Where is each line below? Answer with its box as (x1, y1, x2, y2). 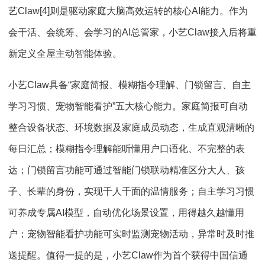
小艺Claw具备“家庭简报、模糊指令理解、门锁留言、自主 (8, 80, 251, 90)
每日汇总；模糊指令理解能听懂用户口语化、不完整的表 (8, 144, 245, 154)
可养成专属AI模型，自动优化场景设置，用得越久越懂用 (8, 208, 244, 218)
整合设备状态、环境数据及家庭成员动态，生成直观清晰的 (8, 122, 254, 132)
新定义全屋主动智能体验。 (8, 49, 122, 59)
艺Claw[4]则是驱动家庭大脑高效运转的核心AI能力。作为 (8, 6, 248, 16)
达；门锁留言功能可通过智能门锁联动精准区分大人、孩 (8, 165, 245, 175)
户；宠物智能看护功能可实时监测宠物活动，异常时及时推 (8, 229, 254, 239)
